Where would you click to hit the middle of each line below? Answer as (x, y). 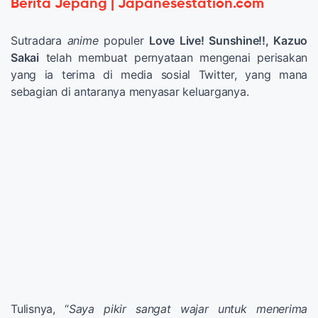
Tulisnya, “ (40, 308)
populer (124, 40)
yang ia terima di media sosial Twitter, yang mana (159, 74)
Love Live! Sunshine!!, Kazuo (228, 40)
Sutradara (39, 40)
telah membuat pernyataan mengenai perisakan (173, 57)
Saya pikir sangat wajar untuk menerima (188, 308)
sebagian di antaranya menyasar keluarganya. (130, 91)
